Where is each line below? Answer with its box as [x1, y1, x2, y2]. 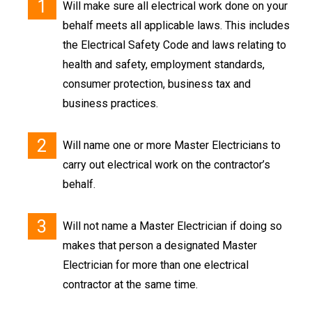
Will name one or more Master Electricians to [63, 138, 281, 152]
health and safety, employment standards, [63, 57, 265, 71]
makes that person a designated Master [63, 238, 257, 252]
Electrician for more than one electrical [63, 258, 249, 272]
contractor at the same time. [63, 277, 198, 291]
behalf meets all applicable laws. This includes [63, 18, 290, 32]
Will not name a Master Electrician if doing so [63, 219, 282, 233]
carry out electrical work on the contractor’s [63, 157, 270, 171]
